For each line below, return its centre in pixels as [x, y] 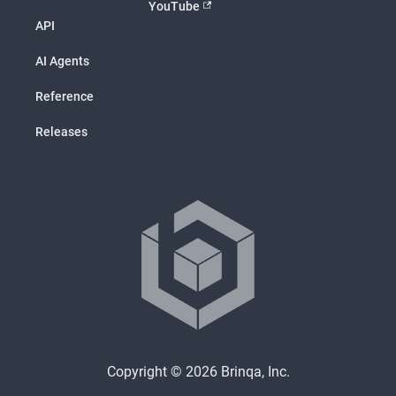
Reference [64, 96]
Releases [61, 132]
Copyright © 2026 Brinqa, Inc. [198, 372]
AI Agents [62, 61]
